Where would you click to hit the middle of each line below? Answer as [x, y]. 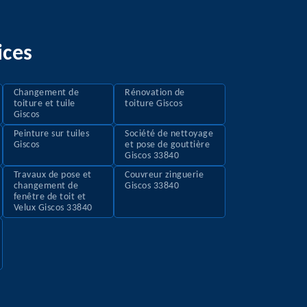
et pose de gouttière [168, 145]
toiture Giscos [154, 104]
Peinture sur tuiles [51, 134]
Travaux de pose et [52, 175]
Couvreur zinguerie [164, 175]
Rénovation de [155, 93]
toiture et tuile [44, 104]
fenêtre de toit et [50, 197]
